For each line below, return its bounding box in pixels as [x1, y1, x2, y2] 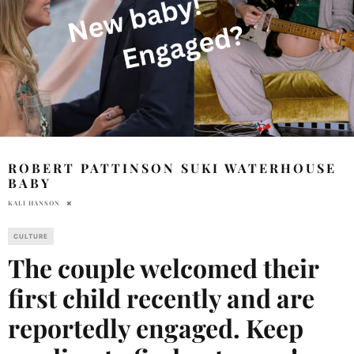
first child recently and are [8, 280, 314, 314]
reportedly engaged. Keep [8, 310, 303, 345]
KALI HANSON [8, 198, 60, 207]
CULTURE [13, 232, 48, 240]
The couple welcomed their [8, 250, 318, 284]
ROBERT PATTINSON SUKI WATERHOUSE [8, 159, 337, 176]
